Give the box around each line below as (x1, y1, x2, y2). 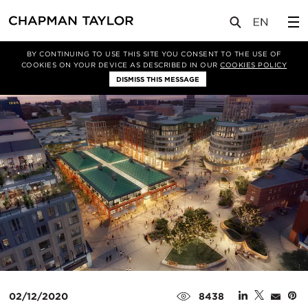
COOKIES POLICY (220, 60, 287, 69)
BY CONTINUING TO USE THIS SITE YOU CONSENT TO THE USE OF (26, 49, 282, 58)
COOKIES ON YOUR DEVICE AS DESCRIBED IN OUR (21, 60, 221, 69)
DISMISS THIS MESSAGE (115, 75, 199, 83)
